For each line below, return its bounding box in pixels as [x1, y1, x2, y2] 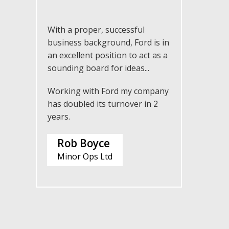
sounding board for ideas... [48, 62, 149, 74]
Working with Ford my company [48, 85, 169, 97]
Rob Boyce [57, 136, 110, 150]
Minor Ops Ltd [57, 151, 112, 162]
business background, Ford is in [48, 37, 169, 48]
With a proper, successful [48, 24, 145, 35]
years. [48, 111, 70, 122]
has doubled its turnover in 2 [48, 98, 158, 109]
